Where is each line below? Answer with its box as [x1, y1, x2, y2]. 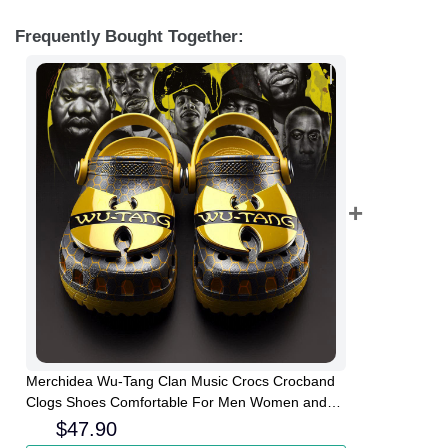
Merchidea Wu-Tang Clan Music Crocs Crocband [26, 373, 335, 390]
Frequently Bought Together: [15, 26, 244, 46]
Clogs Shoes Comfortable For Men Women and [26, 394, 327, 411]
